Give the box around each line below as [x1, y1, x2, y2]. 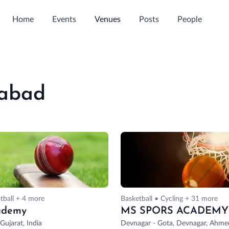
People [177, 15, 202, 24]
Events [52, 15, 76, 24]
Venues [94, 15, 121, 24]
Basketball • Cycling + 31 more [120, 195, 218, 202]
